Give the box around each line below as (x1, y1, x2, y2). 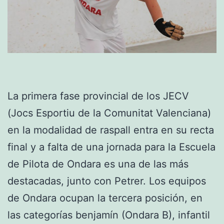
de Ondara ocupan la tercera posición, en (7, 191, 202, 204)
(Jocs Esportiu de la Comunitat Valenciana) (7, 106, 211, 119)
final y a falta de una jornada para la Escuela (7, 140, 215, 153)
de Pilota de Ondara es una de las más (7, 157, 188, 170)
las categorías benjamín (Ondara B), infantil (7, 208, 210, 221)
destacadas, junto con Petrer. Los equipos (7, 174, 206, 187)
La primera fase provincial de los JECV (7, 89, 189, 102)
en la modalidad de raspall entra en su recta (7, 123, 214, 136)
